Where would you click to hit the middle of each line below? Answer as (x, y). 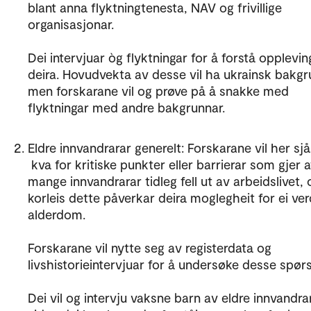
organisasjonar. (71, 24)
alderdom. (58, 214)
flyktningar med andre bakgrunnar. (126, 107)
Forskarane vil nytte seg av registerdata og (150, 247)
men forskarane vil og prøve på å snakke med (158, 90)
